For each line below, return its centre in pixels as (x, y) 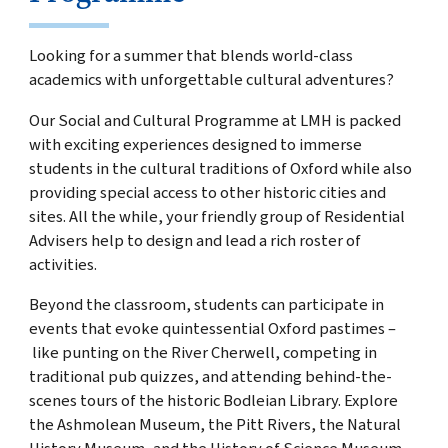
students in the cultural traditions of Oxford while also (220, 168)
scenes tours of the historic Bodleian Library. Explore (213, 401)
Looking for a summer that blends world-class (190, 56)
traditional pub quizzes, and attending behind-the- (210, 377)
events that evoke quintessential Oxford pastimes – (212, 329)
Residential (362, 216)
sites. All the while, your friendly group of (174, 216)
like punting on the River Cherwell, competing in (202, 353)
